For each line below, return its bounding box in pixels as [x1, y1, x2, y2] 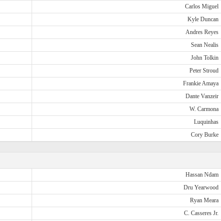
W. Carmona [189, 106, 219, 112]
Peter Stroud [189, 67, 219, 74]
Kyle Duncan [187, 16, 219, 23]
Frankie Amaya [183, 80, 219, 87]
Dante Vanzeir [185, 93, 219, 100]
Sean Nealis [190, 41, 219, 48]
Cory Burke [190, 131, 219, 138]
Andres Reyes [185, 29, 219, 36]
